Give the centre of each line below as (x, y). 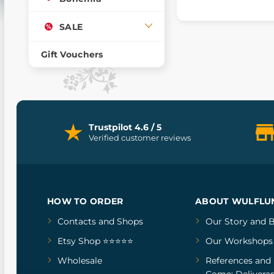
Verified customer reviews (139, 138)
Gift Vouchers (72, 54)
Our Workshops (239, 241)
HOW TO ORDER (85, 201)
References (229, 261)
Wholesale (80, 261)
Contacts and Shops (100, 221)
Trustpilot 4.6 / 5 (125, 127)
